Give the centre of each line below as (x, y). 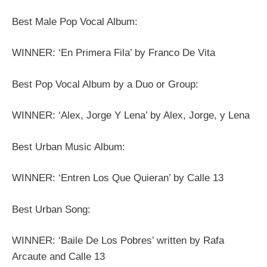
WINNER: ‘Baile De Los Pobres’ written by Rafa (118, 241)
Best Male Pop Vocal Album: (75, 21)
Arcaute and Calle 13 (58, 257)
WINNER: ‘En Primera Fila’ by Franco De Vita (114, 53)
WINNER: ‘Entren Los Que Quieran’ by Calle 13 (118, 178)
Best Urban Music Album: (69, 147)
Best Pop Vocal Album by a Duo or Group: (105, 84)
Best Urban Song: (51, 209)
